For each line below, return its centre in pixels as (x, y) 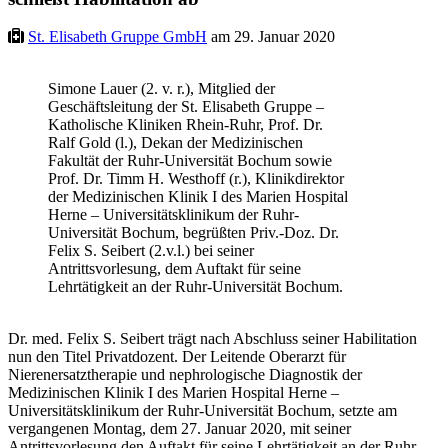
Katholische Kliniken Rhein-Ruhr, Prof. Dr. (185, 125)
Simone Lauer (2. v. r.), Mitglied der (161, 89)
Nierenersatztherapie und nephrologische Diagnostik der (185, 375)
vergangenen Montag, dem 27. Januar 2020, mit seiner (179, 429)
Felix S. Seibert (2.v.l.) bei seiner (151, 251)
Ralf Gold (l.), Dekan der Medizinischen (175, 143)
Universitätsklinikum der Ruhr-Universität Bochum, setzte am (202, 411)
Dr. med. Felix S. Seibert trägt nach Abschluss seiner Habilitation (212, 339)
